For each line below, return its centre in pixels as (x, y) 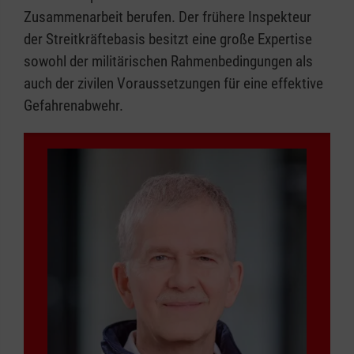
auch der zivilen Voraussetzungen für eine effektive (173, 83)
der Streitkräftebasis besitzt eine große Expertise (168, 39)
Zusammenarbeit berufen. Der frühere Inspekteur (168, 17)
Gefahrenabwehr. (73, 105)
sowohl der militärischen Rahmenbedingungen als (168, 61)
